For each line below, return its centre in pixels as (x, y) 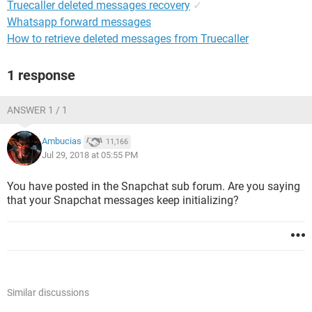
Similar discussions (48, 292)
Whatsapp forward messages (79, 22)
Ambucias (62, 141)
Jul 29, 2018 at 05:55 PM (90, 155)
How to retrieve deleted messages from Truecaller (128, 39)
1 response (41, 75)
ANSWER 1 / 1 (37, 110)
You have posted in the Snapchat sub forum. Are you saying (154, 186)
